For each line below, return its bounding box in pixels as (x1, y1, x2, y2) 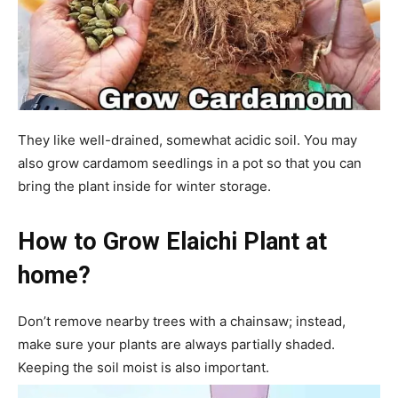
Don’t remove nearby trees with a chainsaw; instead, (18, 313, 346, 330)
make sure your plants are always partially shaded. (18, 336, 335, 354)
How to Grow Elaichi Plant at (18, 227, 327, 257)
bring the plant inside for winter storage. (18, 178, 271, 195)
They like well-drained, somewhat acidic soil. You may (18, 131, 357, 149)
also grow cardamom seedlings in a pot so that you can (18, 155, 362, 172)
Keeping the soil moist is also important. (18, 359, 269, 377)
